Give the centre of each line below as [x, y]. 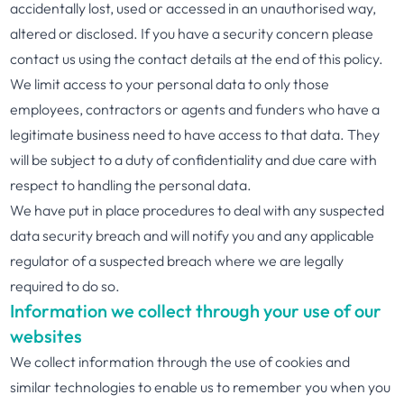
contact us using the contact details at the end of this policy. [197, 59]
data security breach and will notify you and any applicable [193, 235]
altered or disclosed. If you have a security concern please [192, 33]
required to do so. [65, 286]
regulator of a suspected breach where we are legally [177, 261]
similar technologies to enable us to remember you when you [201, 387]
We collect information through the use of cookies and [180, 362]
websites [46, 336]
